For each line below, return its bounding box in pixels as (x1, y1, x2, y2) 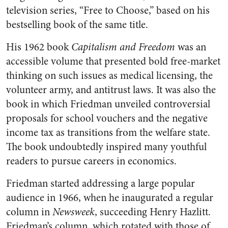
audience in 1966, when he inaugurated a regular (6, 190, 213, 206)
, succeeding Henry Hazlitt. (95, 205, 211, 220)
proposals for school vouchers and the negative (6, 111, 208, 126)
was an (178, 40, 206, 55)
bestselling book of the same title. (6, 17, 148, 33)
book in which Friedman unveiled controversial (6, 97, 210, 112)
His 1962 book (6, 40, 71, 55)
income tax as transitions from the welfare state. (6, 125, 210, 140)
